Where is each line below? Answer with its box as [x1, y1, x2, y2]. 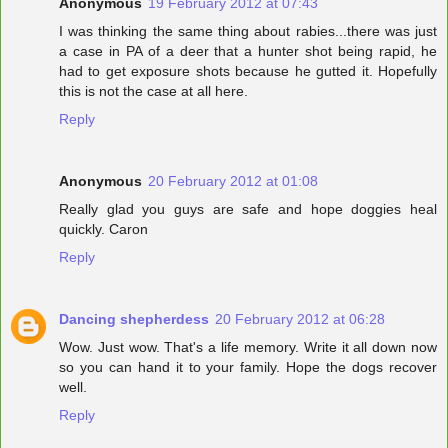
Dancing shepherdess [59, 310, 209, 327]
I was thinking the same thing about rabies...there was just [59, 22, 437, 39]
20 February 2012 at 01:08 [148, 172, 318, 189]
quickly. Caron [59, 220, 148, 237]
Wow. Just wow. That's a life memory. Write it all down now [59, 338, 437, 355]
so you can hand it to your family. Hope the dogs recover [59, 358, 437, 375]
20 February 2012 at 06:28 [215, 310, 385, 327]
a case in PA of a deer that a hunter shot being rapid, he [59, 42, 437, 59]
